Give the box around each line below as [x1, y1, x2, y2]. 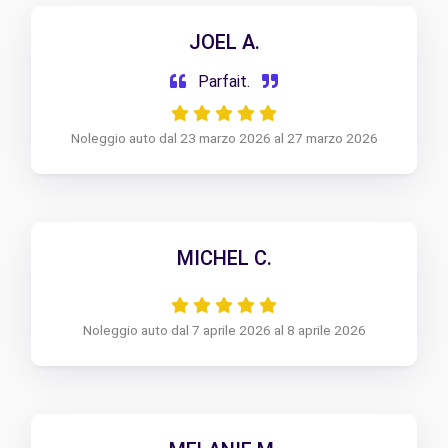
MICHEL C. [176, 246, 272, 271]
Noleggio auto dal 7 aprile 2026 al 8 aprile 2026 [82, 322, 366, 339]
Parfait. [194, 72, 254, 92]
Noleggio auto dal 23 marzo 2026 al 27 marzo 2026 [70, 130, 378, 147]
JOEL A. [188, 30, 260, 55]
